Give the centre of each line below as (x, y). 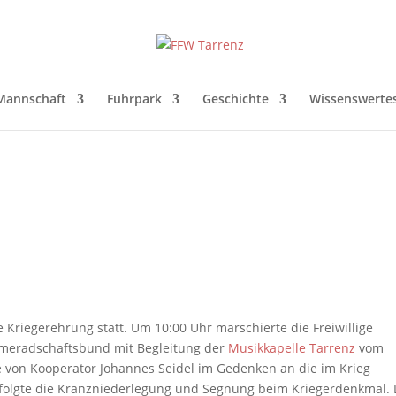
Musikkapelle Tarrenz (292, 348)
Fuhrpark (134, 99)
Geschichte (236, 99)
